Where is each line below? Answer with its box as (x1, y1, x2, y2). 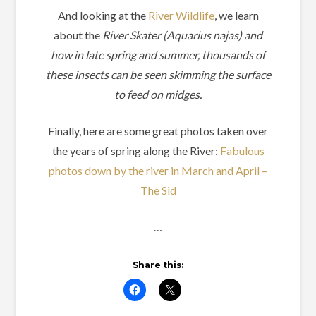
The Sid (140, 183, 176, 197)
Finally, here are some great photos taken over (48, 124, 268, 138)
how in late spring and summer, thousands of (51, 48, 265, 62)
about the (54, 28, 102, 42)
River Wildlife (147, 8, 214, 23)
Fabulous (219, 144, 265, 158)
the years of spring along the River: (51, 144, 220, 158)
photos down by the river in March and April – (49, 164, 267, 178)
